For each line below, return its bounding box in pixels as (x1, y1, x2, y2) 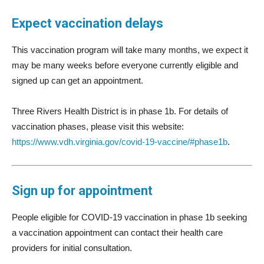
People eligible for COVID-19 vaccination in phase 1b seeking (12, 212, 247, 222)
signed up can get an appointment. (12, 75, 143, 85)
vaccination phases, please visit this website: (12, 121, 184, 131)
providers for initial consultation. (12, 242, 132, 253)
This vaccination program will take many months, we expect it (12, 44, 248, 55)
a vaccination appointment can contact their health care (12, 227, 223, 237)
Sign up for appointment (12, 183, 153, 198)
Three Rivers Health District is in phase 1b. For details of (12, 105, 228, 116)
